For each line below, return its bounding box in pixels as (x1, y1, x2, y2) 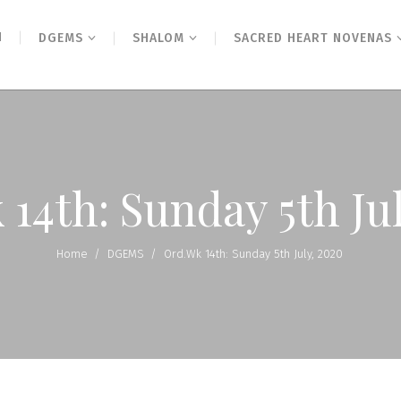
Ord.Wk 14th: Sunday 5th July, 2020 (163, 247, 343, 260)
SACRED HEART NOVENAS (233, 30, 392, 46)
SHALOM (132, 30, 184, 46)
